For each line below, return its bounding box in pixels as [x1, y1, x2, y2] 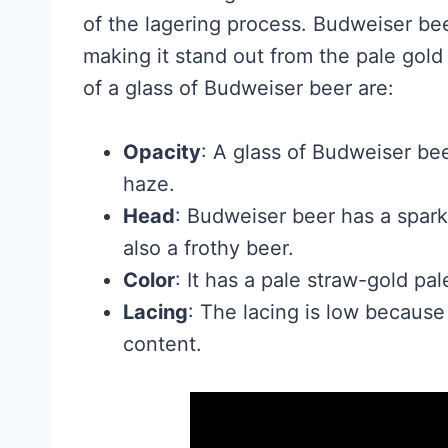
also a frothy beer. [123, 236, 294, 261]
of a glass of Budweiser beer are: [83, 76, 394, 101]
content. [123, 332, 202, 357]
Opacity [123, 140, 201, 165]
